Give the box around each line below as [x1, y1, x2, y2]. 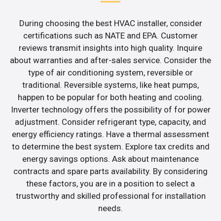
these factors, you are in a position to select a [26, 179, 195, 189]
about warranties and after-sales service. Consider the [10, 55, 211, 66]
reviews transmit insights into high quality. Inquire [19, 43, 202, 53]
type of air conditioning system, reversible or [28, 68, 193, 78]
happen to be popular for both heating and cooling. [17, 92, 204, 103]
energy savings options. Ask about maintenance [22, 154, 199, 164]
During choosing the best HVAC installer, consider [19, 18, 202, 29]
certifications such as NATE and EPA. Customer [23, 31, 198, 41]
